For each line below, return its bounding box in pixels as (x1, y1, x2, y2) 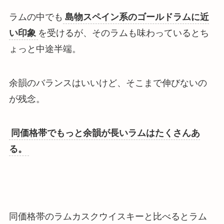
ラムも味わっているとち (109, 27, 209, 38)
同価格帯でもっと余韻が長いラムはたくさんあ (10, 127, 200, 138)
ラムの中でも (8, 11, 63, 22)
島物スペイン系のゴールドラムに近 (64, 11, 209, 22)
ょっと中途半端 (8, 43, 72, 54)
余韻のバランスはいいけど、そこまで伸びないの (8, 77, 207, 88)
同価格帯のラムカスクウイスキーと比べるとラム (8, 211, 207, 222)
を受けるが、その (37, 27, 110, 38)
